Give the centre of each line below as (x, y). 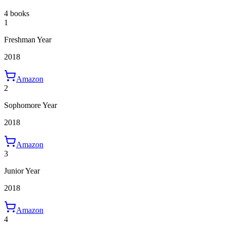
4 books (17, 14)
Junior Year (22, 171)
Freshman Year (28, 40)
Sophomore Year (31, 105)
